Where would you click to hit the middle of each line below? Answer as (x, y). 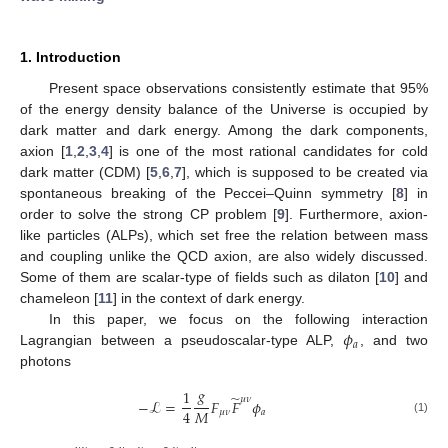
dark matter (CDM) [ (85, 172)
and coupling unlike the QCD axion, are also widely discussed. (224, 256)
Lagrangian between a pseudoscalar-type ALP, (182, 340)
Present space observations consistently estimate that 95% (238, 88)
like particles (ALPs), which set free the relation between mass (224, 235)
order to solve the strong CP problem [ (148, 214)
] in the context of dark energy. (209, 298)
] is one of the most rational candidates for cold (268, 151)
